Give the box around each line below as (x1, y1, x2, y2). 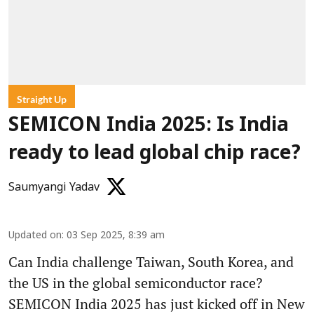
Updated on (8, 229, 62, 242)
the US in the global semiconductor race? (8, 273, 262, 292)
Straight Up (17, 93, 67, 105)
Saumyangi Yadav (8, 180, 100, 195)
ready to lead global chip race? (8, 142, 301, 166)
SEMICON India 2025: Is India (8, 114, 289, 138)
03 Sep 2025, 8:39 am (67, 229, 165, 242)
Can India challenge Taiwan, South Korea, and (8, 252, 294, 271)
